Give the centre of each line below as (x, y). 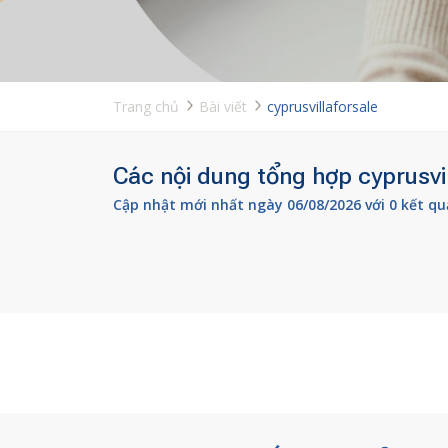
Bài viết (222, 106)
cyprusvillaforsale (322, 106)
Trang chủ (145, 106)
